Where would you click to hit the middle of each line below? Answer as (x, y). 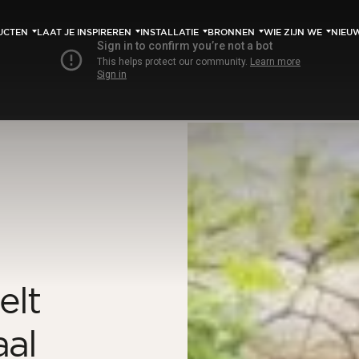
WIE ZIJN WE (293, 32)
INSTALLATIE (169, 32)
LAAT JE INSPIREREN (84, 32)
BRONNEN (231, 32)
